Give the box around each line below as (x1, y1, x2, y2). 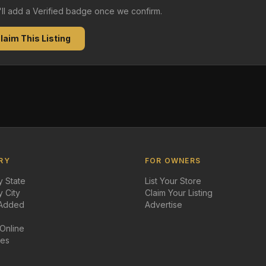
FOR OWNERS (145, 156, 201, 165)
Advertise (145, 199, 182, 210)
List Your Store (145, 176, 201, 186)
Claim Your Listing (145, 188, 213, 198)
